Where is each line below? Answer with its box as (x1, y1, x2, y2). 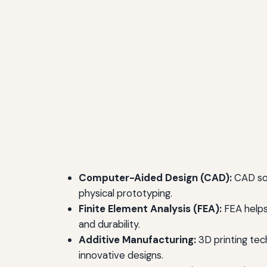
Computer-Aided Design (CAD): (79, 170, 232, 184)
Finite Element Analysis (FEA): (79, 201, 222, 215)
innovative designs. (79, 248, 163, 262)
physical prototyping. (79, 186, 172, 200)
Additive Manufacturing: (79, 232, 196, 246)
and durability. (79, 217, 140, 231)
